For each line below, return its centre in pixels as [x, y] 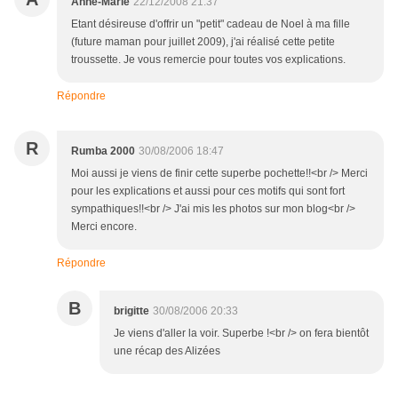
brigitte [131, 311]
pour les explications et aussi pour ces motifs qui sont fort [208, 191]
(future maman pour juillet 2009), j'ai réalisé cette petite [203, 42]
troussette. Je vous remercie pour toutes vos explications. [208, 60]
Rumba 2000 [103, 151]
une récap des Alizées [167, 351]
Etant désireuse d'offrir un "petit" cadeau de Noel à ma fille [211, 24]
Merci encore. [104, 227]
